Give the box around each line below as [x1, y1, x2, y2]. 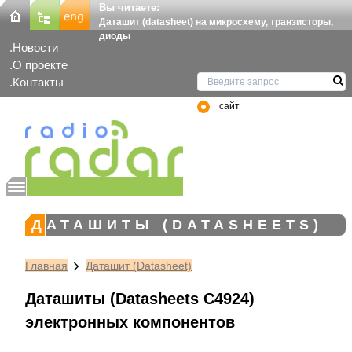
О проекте [13, 58, 68, 72]
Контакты [13, 75, 64, 90]
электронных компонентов [25, 313, 235, 331]
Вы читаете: [99, 2, 159, 13]
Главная [25, 258, 68, 272]
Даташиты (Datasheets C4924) [25, 289, 255, 307]
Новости [13, 41, 58, 55]
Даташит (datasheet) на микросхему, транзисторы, [99, 16, 333, 27]
